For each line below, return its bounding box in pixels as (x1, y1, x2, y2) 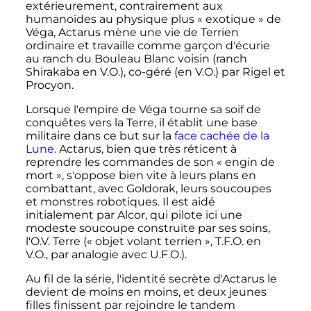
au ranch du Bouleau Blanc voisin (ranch (25, 52, 247, 66)
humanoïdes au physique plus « (25, 12, 203, 26)
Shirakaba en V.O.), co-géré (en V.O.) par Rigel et (25, 65, 285, 79)
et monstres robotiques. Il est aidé (25, 195, 215, 209)
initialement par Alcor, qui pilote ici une (25, 208, 242, 222)
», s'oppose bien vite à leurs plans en (56, 169, 256, 183)
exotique (205, 12, 255, 26)
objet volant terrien (94, 235, 202, 249)
